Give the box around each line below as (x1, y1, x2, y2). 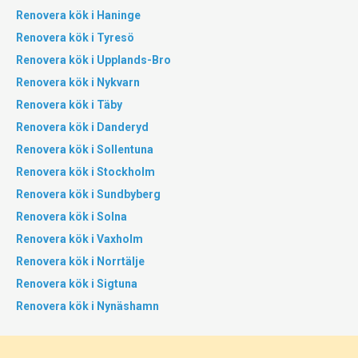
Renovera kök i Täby (16, 98, 122, 111)
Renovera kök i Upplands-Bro (16, 54, 171, 66)
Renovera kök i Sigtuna (16, 277, 137, 290)
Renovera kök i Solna (16, 210, 127, 223)
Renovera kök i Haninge (16, 9, 141, 22)
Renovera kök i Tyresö (16, 31, 134, 44)
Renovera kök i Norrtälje (16, 255, 145, 268)
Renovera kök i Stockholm (16, 165, 155, 178)
